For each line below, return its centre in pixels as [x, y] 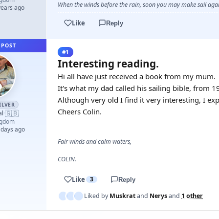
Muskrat [122, 196]
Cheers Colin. [80, 111]
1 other [192, 196]
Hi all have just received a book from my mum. [137, 76]
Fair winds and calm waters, [95, 142]
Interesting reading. [108, 64]
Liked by [97, 196]
